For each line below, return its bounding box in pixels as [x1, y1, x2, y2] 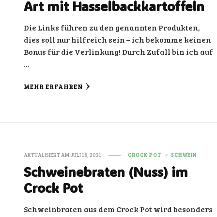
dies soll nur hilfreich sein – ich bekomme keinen [24, 34, 212, 45]
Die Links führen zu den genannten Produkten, [24, 22, 201, 32]
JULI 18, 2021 [70, 152, 102, 158]
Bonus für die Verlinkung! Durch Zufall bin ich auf [24, 46, 214, 57]
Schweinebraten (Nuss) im [24, 163, 188, 180]
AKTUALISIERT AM [24, 152, 71, 158]
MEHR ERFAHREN [24, 83, 83, 91]
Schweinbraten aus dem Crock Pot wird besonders [24, 204, 213, 214]
